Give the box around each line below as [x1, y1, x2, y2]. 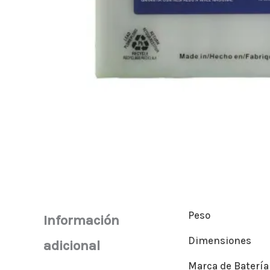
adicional [43, 237, 100, 254]
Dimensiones [188, 234, 251, 247]
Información [43, 212, 119, 229]
